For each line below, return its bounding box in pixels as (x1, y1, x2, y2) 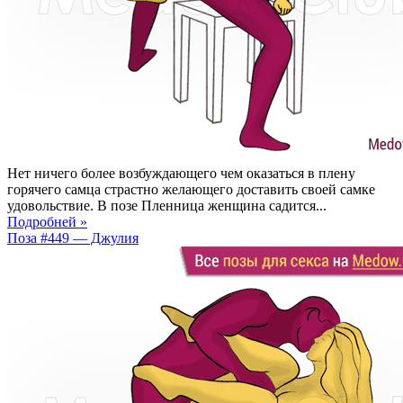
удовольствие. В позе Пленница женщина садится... (7, 197, 327, 213)
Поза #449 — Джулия (7, 229, 139, 246)
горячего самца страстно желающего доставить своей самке (7, 181, 375, 197)
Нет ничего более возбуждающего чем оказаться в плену (7, 165, 355, 181)
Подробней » (7, 213, 87, 229)
